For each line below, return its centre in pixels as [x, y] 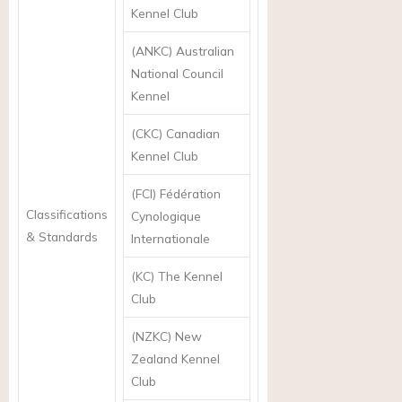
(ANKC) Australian [183, 50]
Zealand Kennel [175, 358]
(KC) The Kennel [177, 275]
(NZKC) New [166, 336]
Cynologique [166, 215]
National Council [177, 73]
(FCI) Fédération [176, 193]
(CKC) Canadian [175, 133]
